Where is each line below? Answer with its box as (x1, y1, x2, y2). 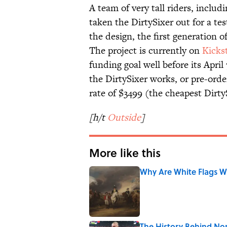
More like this (89, 144, 161, 161)
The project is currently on (89, 44, 202, 58)
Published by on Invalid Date (139, 176, 222, 186)
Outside (107, 110, 141, 125)
